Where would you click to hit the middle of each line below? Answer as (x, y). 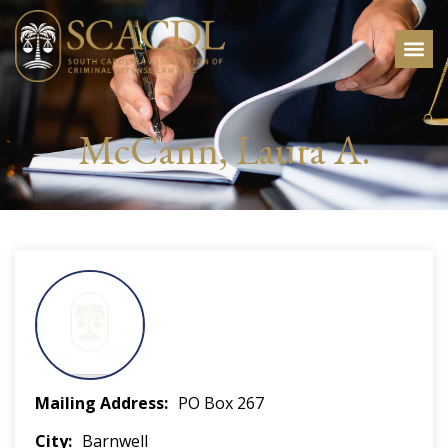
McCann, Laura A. (224, 150)
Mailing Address (99, 403)
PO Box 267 (221, 403)
